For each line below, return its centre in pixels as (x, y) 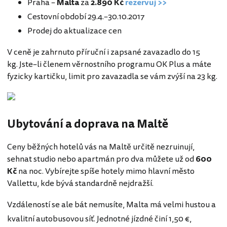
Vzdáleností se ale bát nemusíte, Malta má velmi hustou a (111, 205)
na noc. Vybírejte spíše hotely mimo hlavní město (106, 172)
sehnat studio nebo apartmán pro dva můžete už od (101, 159)
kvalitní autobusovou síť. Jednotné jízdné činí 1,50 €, (99, 219)
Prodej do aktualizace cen (74, 31)
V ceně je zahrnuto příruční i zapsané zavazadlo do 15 (104, 52)
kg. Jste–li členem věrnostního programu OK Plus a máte (109, 65)
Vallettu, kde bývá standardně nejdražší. (80, 184)
